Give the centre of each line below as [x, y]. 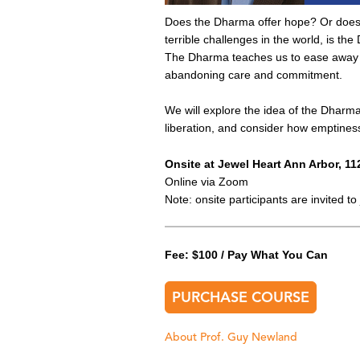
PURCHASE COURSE [240, 297]
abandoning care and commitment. [253, 75]
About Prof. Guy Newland [231, 337]
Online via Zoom [206, 181]
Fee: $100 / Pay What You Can [246, 254]
